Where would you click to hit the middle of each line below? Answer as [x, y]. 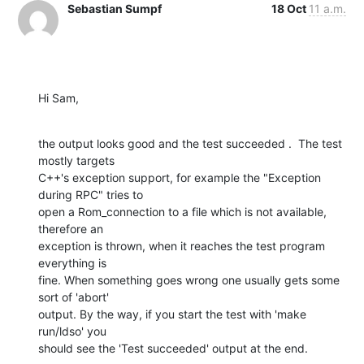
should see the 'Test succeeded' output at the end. [173, 348]
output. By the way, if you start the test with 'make [172, 314]
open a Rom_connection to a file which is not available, [182, 211]
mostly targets [76, 160]
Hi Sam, [58, 97]
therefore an [71, 228]
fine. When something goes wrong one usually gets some [189, 279]
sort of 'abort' [74, 297]
